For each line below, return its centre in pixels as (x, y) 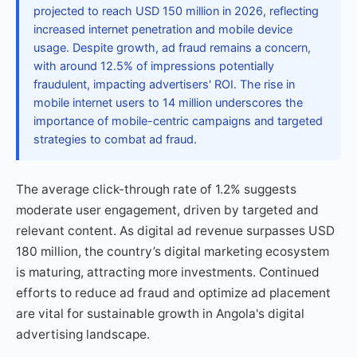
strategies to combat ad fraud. (115, 139)
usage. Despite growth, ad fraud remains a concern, (172, 48)
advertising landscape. (83, 334)
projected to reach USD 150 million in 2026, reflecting (176, 11)
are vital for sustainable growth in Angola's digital (160, 314)
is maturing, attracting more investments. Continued (168, 272)
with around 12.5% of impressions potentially (154, 66)
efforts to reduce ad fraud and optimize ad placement (173, 293)
